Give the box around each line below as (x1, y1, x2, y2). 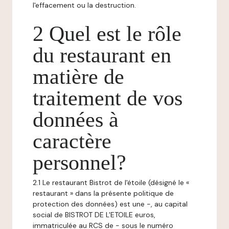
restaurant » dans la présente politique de (33, 189, 174, 198)
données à (33, 108, 119, 131)
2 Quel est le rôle (33, 22, 181, 45)
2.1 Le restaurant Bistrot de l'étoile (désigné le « (33, 178, 189, 187)
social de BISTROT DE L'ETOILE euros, (33, 210, 155, 219)
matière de (33, 65, 124, 88)
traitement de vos (33, 86, 182, 110)
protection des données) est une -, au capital (33, 199, 188, 209)
